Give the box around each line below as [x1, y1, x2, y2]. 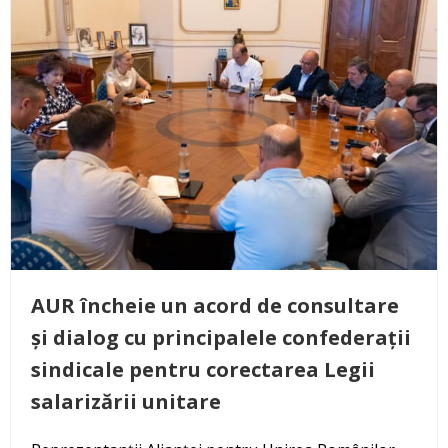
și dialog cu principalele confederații [31, 323, 411, 351]
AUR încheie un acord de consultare [31, 291, 399, 319]
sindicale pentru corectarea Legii [31, 355, 375, 383]
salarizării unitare [31, 387, 221, 415]
